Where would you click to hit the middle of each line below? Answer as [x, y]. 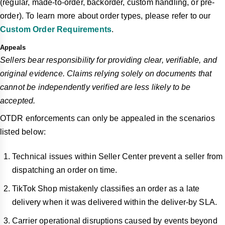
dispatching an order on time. [65, 170]
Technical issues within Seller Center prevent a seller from [118, 156]
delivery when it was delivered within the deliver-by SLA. [115, 202]
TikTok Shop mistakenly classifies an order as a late [106, 188]
